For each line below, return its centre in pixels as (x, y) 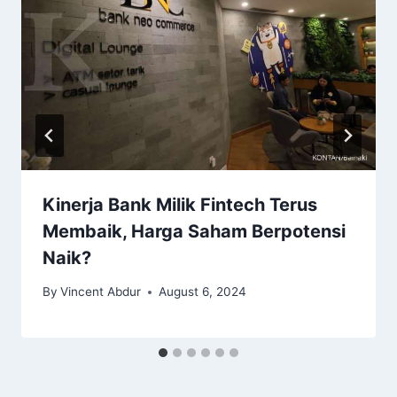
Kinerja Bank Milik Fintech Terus (180, 204)
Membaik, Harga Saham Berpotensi (194, 231)
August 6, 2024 (203, 292)
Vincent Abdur (101, 292)
